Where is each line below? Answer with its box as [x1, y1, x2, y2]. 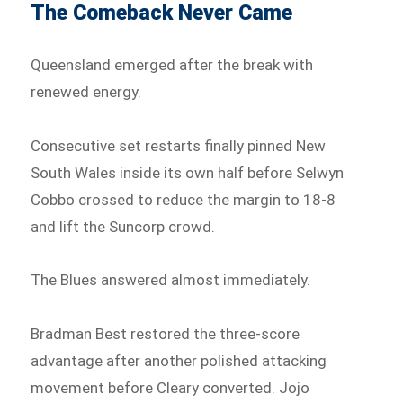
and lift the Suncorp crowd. [31, 217, 216, 236]
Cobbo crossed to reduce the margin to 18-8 [31, 190, 336, 209]
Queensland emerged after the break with [31, 55, 314, 74]
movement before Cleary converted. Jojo [31, 379, 310, 398]
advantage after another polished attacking [31, 352, 327, 371]
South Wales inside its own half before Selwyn [31, 163, 345, 182]
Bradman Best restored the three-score [31, 325, 300, 344]
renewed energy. [31, 82, 142, 101]
